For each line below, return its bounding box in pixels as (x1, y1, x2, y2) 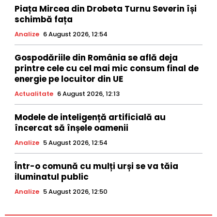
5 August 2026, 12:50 (43, 186, 108, 196)
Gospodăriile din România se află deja (15, 51, 178, 63)
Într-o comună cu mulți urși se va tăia (15, 160, 178, 172)
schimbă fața (15, 13, 73, 25)
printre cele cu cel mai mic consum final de (15, 62, 199, 74)
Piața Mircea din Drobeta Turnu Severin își (15, 2, 197, 15)
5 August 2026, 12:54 (43, 138, 108, 147)
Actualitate (15, 89, 53, 98)
